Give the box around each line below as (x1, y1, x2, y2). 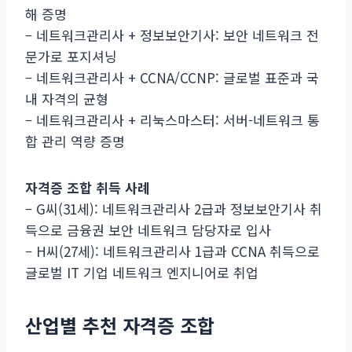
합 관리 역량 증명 (25, 130, 125, 151)
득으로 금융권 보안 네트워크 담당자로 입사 (25, 219, 271, 240)
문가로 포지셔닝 (25, 46, 117, 66)
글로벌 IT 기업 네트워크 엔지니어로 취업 (25, 262, 258, 282)
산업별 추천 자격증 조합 (25, 310, 214, 339)
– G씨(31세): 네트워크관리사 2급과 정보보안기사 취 (25, 198, 322, 218)
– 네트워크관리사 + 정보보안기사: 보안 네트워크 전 (25, 24, 319, 45)
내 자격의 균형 (25, 88, 108, 108)
